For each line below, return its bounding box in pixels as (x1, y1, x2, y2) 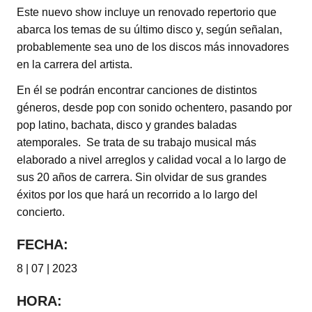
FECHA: (17, 237, 68, 253)
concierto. (17, 206, 65, 219)
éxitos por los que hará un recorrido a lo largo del (17, 189, 258, 201)
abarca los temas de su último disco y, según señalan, (17, 24, 282, 36)
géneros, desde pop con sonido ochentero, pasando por (17, 102, 292, 114)
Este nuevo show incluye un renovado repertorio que (17, 6, 276, 19)
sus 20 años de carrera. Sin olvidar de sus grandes (17, 171, 267, 184)
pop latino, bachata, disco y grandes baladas (17, 119, 237, 132)
